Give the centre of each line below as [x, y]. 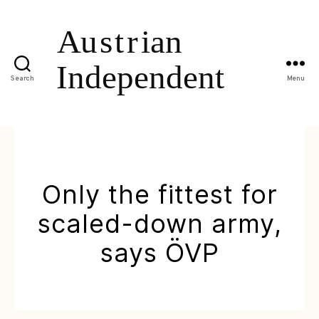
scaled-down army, [159, 223]
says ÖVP [159, 252]
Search [22, 79]
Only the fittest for [159, 194]
